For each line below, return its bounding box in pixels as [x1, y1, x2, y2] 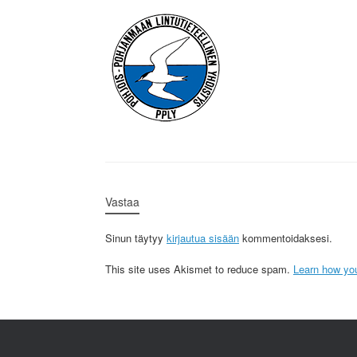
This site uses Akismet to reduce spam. [105, 261, 293, 277]
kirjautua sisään [167, 230, 239, 245]
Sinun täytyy [105, 230, 167, 245]
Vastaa [105, 194, 139, 210]
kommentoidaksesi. [239, 230, 332, 245]
